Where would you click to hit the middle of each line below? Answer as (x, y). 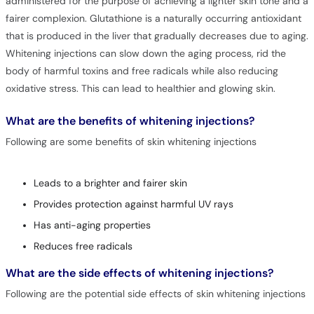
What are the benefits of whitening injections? (130, 121)
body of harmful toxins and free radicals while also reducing (142, 71)
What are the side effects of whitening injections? (139, 273)
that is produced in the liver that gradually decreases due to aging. (157, 36)
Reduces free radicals (83, 247)
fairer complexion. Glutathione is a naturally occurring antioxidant (153, 19)
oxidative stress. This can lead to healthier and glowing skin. (140, 89)
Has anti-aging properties (92, 226)
